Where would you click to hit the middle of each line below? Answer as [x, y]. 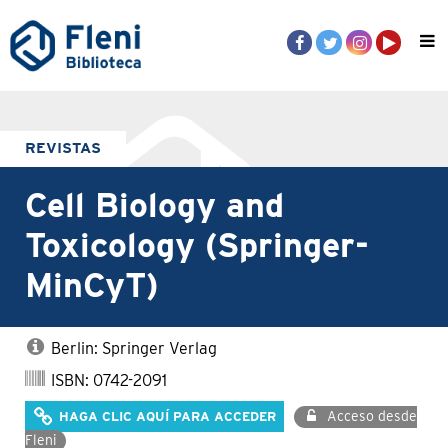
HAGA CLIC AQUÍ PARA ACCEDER [165, 417]
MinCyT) [92, 287]
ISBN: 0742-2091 [107, 381]
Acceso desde [370, 417]
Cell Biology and [154, 207]
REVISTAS [63, 148]
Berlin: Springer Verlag [132, 349]
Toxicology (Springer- [197, 247]
